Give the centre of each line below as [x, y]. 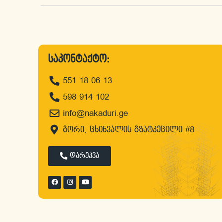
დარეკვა [84, 156]
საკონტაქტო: [79, 59]
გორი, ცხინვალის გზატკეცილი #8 [129, 130]
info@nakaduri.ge [95, 113]
